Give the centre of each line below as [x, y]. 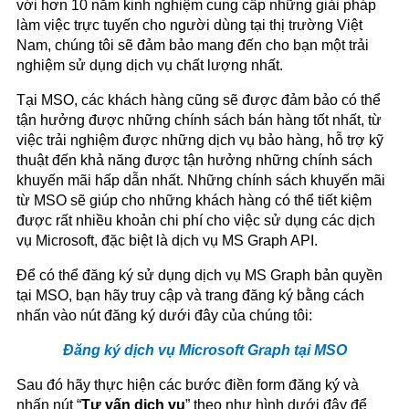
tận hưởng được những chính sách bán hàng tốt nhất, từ [199, 120]
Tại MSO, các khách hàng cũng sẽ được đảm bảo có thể [199, 100]
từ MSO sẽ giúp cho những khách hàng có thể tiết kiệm [194, 200]
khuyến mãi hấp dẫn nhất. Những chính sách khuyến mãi [201, 180]
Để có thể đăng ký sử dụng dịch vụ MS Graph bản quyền [199, 275]
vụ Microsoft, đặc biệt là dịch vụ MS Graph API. [167, 240]
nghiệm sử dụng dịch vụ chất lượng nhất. [150, 65]
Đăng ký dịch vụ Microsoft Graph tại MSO [204, 350]
